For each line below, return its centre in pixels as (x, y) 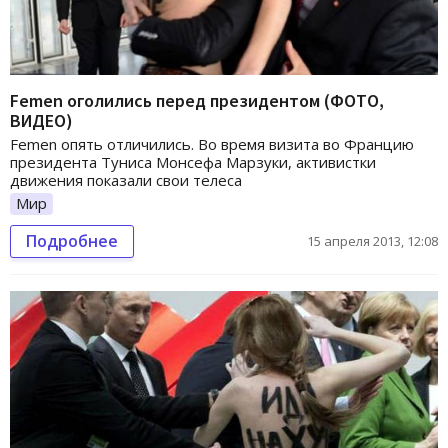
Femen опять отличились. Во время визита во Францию (212, 144)
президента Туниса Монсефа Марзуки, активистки (193, 162)
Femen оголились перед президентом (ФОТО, (197, 101)
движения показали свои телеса (126, 180)
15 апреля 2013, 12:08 (372, 241)
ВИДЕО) (41, 121)
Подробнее (72, 241)
